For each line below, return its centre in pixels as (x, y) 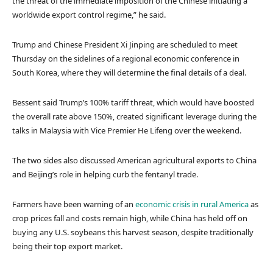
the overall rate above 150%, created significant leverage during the (134, 116)
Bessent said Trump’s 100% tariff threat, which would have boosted (133, 102)
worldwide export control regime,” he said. (89, 14)
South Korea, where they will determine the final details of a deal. (129, 72)
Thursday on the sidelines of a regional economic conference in (126, 58)
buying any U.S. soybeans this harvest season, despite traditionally (133, 232)
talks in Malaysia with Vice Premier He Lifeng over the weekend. (127, 130)
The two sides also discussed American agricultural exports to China (134, 160)
